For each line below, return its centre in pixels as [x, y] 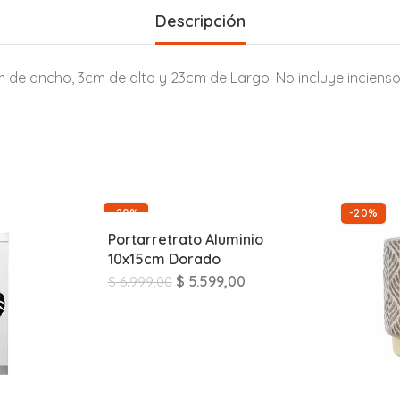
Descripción [200, 21]
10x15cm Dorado [164, 259]
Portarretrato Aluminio [185, 240]
